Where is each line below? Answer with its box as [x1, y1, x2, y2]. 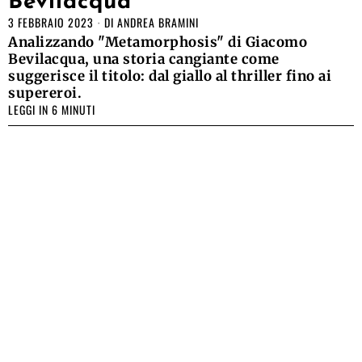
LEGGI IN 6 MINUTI [8, 100, 95, 118]
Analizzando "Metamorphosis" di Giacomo [8, 32, 307, 51]
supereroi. [8, 83, 82, 102]
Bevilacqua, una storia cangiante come [8, 49, 280, 68]
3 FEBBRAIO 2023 [8, 13, 94, 31]
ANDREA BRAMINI [117, 13, 199, 31]
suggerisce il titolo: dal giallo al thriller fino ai [8, 66, 331, 85]
